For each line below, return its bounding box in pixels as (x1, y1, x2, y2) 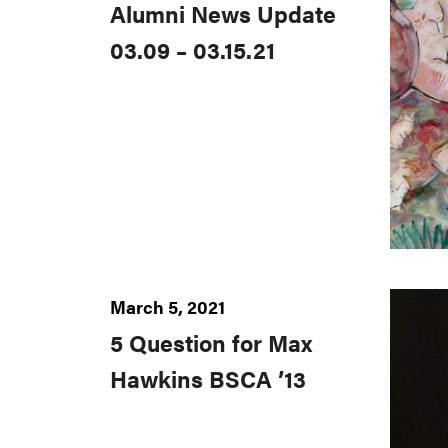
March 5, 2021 (110, 294, 225, 320)
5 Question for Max (110, 327, 312, 360)
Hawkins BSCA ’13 (110, 363, 306, 396)
